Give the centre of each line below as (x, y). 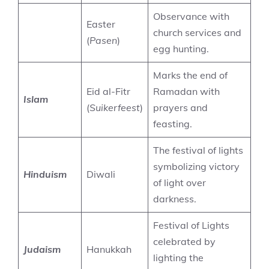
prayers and (180, 107)
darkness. (175, 199)
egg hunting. (181, 49)
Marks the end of (190, 75)
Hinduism (45, 174)
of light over (180, 183)
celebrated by (184, 241)
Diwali (101, 174)
